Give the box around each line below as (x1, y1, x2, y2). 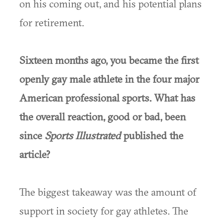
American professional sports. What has (19, 91, 195, 104)
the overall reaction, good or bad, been (19, 110, 186, 123)
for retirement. (19, 16, 84, 29)
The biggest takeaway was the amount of (19, 185, 196, 198)
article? (19, 148, 50, 161)
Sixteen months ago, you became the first (19, 54, 199, 66)
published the (121, 129, 183, 142)
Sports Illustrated (45, 129, 121, 142)
